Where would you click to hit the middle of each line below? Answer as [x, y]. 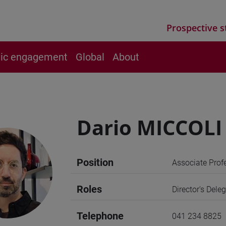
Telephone [100, 216]
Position [95, 162]
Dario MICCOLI [149, 127]
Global [90, 57]
